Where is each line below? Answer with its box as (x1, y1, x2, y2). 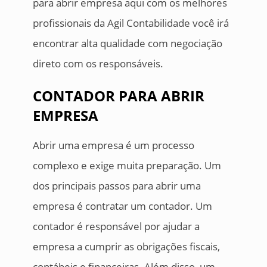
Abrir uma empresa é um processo (32, 138, 194, 153)
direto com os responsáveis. (32, 57, 163, 71)
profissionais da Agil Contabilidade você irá (32, 16, 229, 30)
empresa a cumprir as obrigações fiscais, (32, 240, 220, 254)
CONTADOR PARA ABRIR (32, 86, 204, 106)
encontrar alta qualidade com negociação (32, 36, 222, 51)
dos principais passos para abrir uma (32, 179, 201, 193)
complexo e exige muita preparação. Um (32, 159, 221, 173)
